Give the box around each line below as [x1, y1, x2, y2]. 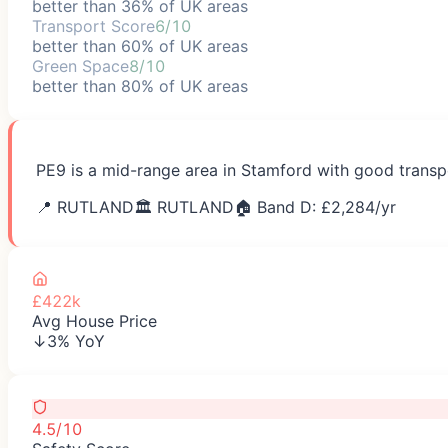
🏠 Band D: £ [234, 196, 331, 217]
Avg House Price [32, 310, 157, 331]
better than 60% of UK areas [32, 35, 248, 56]
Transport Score [32, 15, 155, 36]
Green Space [32, 55, 129, 76]
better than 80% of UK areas [32, 75, 248, 96]
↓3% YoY [32, 330, 105, 351]
